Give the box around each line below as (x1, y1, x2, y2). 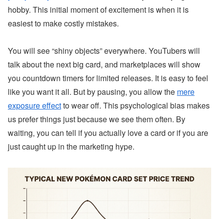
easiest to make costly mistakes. (8, 17, 119, 29)
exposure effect (8, 100, 61, 111)
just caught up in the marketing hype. (8, 141, 134, 153)
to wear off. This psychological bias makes (61, 100, 210, 111)
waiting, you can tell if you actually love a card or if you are (8, 127, 208, 139)
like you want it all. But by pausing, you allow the (8, 86, 177, 98)
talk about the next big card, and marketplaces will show (8, 59, 200, 70)
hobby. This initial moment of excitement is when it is (8, 3, 189, 15)
